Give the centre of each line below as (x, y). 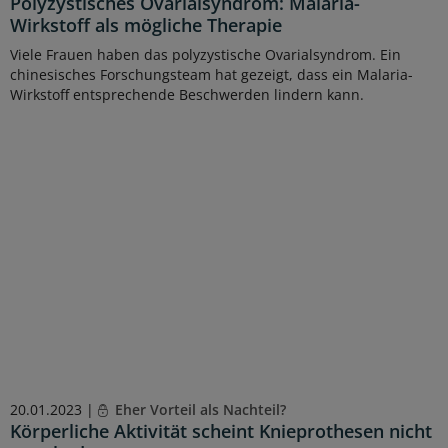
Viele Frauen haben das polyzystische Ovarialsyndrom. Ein (205, 55)
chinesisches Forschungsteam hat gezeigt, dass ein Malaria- (211, 75)
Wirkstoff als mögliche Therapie (146, 25)
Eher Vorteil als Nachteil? (198, 410)
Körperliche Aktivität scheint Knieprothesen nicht (221, 431)
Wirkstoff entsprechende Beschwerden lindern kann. (187, 95)
